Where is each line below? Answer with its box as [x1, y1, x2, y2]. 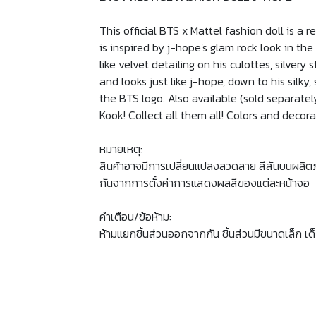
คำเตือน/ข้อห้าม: [99, 208, 171, 226]
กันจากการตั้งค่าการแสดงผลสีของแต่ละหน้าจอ [99, 174, 310, 192]
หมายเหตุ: [99, 140, 142, 158]
